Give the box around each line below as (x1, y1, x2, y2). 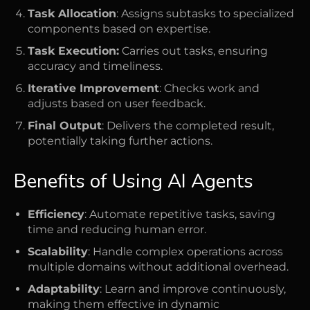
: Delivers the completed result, (102, 118, 274, 132)
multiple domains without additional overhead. (28, 259, 289, 273)
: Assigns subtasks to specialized (116, 6, 294, 20)
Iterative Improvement (28, 81, 159, 95)
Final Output (28, 118, 102, 132)
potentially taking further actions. (28, 134, 212, 147)
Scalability (28, 244, 88, 258)
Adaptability (28, 282, 100, 295)
